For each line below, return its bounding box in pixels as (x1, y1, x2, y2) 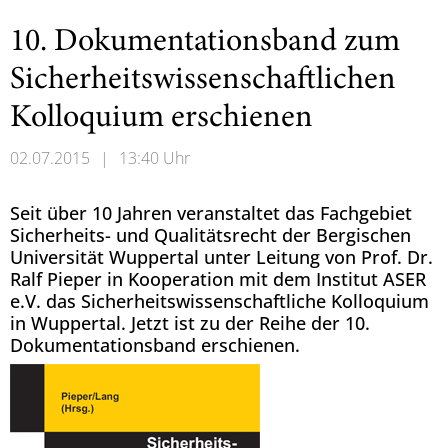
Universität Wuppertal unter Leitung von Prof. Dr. (10, 245, 433, 269)
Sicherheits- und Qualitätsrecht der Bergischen (10, 223, 411, 247)
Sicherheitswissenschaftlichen (10, 65, 396, 97)
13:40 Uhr (119, 147, 190, 169)
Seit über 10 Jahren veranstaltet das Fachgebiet (10, 201, 412, 225)
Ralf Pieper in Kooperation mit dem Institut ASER (10, 267, 426, 291)
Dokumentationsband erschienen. (10, 333, 300, 357)
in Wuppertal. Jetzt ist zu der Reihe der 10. (10, 311, 370, 335)
